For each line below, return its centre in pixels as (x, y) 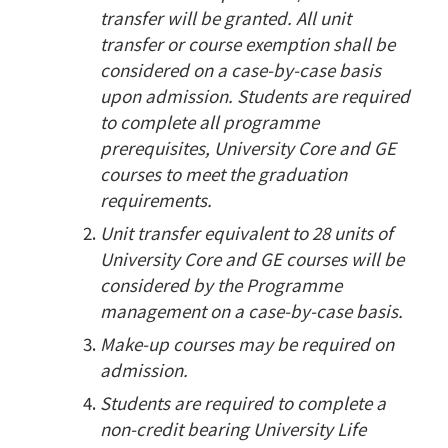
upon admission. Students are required (255, 95)
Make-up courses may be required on (247, 343)
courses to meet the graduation (223, 173)
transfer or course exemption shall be (247, 43)
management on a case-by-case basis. (251, 310)
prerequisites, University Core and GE (248, 147)
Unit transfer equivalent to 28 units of (246, 232)
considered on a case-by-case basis (240, 69)
